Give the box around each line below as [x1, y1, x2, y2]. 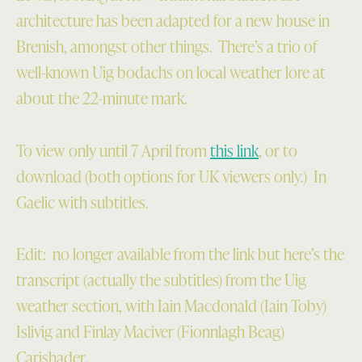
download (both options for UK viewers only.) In [16, 164, 326, 187]
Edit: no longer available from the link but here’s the [16, 242, 344, 266]
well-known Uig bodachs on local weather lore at [16, 61, 326, 84]
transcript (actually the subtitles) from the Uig [16, 268, 306, 292]
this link [210, 138, 259, 162]
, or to [259, 138, 297, 162]
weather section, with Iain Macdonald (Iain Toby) [16, 294, 326, 318]
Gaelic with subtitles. [16, 190, 148, 213]
